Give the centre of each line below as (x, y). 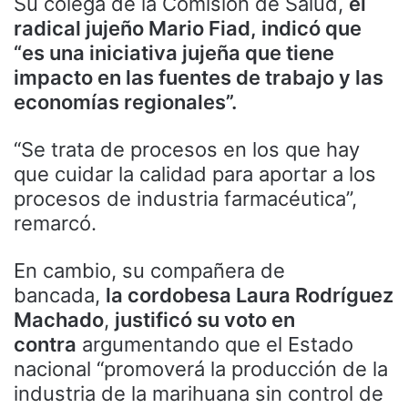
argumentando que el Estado (215, 345)
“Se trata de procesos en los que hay (187, 150)
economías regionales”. (125, 102)
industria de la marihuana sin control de (199, 394)
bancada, (60, 296)
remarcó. (55, 224)
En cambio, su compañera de (149, 271)
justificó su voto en (205, 320)
